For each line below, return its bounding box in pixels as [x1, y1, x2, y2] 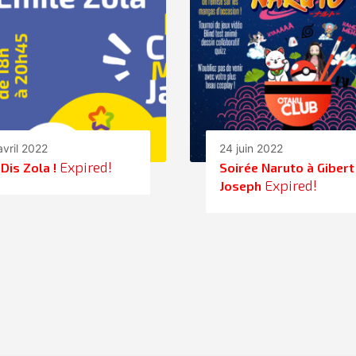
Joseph [219, 178, 261, 194]
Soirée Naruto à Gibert [219, 160, 354, 176]
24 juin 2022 [219, 141, 283, 156]
